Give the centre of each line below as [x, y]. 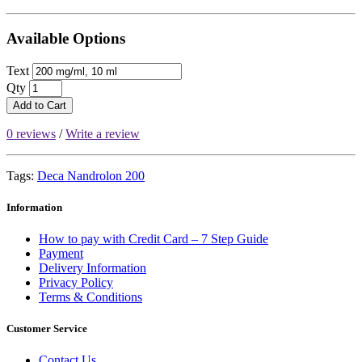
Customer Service [47, 329]
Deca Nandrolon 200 [91, 175]
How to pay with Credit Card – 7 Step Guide [154, 239]
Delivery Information [93, 268]
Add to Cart [40, 105]
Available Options [66, 39]
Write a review [103, 133]
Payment [61, 254]
